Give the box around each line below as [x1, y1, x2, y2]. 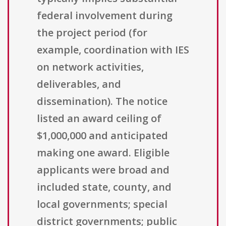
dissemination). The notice [37, 94, 167, 108]
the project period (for [37, 26, 147, 40]
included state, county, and [37, 180, 172, 194]
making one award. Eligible [37, 146, 169, 160]
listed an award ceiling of [37, 111, 161, 126]
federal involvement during [37, 9, 173, 23]
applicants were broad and [37, 163, 169, 177]
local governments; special [37, 197, 167, 211]
